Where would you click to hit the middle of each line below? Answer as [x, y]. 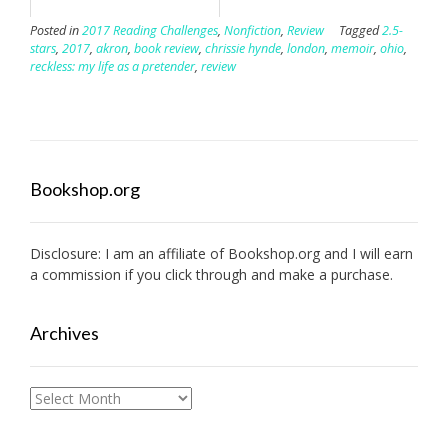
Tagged [360, 30]
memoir [352, 48]
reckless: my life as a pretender [112, 66]
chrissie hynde [243, 48]
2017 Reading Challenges [150, 30]
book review [166, 48]
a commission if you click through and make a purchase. [211, 274]
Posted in [56, 30]
